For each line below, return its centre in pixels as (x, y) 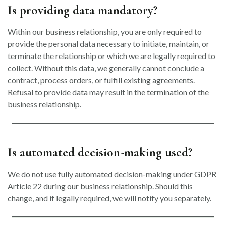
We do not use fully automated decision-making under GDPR (112, 174)
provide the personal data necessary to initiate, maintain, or (108, 44)
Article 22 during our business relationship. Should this (100, 186)
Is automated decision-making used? (100, 152)
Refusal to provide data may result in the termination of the (108, 92)
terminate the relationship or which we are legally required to (111, 56)
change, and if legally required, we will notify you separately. (109, 198)
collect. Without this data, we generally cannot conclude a (106, 68)
